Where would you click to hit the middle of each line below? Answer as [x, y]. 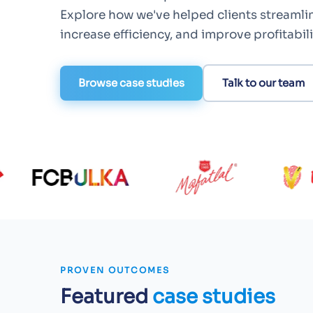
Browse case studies [131, 83]
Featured [106, 297]
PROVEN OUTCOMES [115, 270]
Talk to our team [264, 83]
